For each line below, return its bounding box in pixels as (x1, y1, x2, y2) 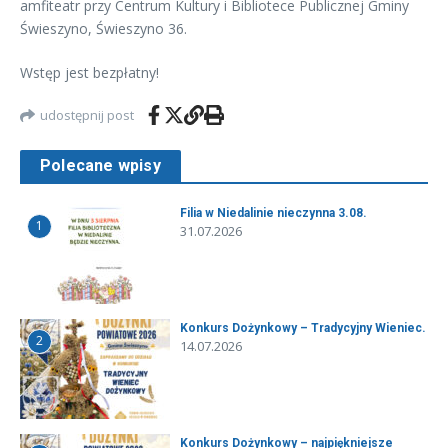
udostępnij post (40, 105, 134, 124)
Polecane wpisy (40, 156, 161, 176)
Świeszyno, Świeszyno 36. (20, 19, 187, 39)
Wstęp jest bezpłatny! (20, 63, 159, 83)
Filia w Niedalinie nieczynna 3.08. (180, 206, 367, 221)
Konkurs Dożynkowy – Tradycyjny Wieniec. (180, 321, 426, 336)
